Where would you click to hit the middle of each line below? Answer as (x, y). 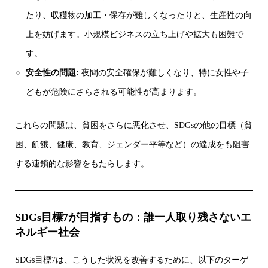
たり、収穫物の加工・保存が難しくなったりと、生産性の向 (139, 16)
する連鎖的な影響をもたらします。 (82, 164)
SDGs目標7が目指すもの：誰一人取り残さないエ (133, 217)
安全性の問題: (53, 73)
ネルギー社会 (47, 232)
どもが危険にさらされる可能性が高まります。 (114, 92)
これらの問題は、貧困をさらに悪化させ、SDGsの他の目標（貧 (134, 126)
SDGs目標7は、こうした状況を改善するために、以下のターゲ (132, 260)
